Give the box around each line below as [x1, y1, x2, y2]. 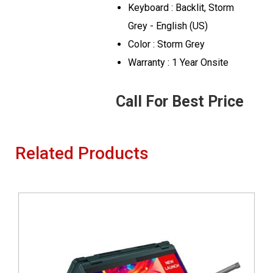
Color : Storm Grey [128, 38, 205, 50]
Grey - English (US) [128, 20, 208, 32]
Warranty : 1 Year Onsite [128, 57, 229, 68]
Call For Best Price [116, 93, 244, 110]
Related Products [15, 143, 149, 163]
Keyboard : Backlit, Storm [128, 2, 234, 13]
